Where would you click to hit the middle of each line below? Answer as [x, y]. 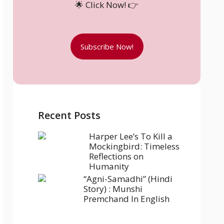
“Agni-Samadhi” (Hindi [128, 179]
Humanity [109, 166]
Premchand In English [126, 199]
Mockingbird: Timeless [134, 146]
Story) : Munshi [113, 189]
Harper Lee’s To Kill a [131, 136]
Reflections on [116, 156]
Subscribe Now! [107, 46]
